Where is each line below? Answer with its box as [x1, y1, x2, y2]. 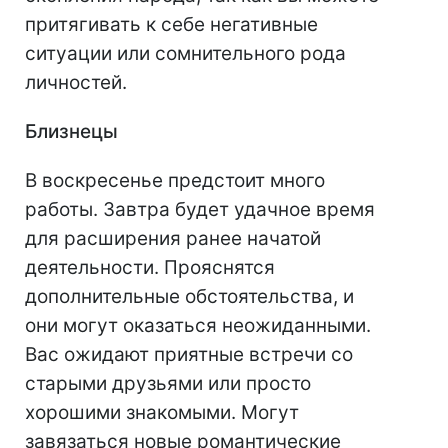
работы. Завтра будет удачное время [25, 198, 375, 222]
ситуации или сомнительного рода [25, 42, 346, 66]
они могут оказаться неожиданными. [25, 314, 371, 338]
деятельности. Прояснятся [25, 256, 275, 280]
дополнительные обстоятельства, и [25, 285, 354, 309]
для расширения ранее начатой [25, 227, 321, 251]
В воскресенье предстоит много [25, 169, 325, 193]
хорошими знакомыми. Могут [25, 401, 299, 425]
